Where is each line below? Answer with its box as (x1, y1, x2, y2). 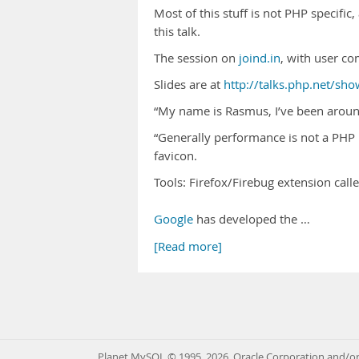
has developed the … (193, 212, 310, 227)
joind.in (239, 50, 280, 66)
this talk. (154, 24, 200, 39)
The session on (154, 50, 239, 66)
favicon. (154, 148, 197, 163)
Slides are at (154, 77, 224, 92)
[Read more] (154, 239, 222, 254)
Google (154, 212, 193, 227)
